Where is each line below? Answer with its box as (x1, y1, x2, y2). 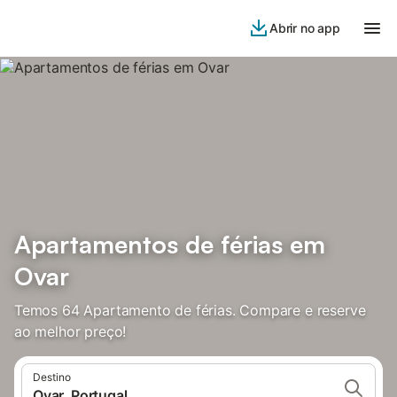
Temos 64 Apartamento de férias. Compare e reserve (14, 301, 366, 319)
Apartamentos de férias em (14, 229, 325, 260)
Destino (33, 370, 71, 384)
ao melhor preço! (14, 323, 127, 340)
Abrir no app (269, 20, 340, 35)
